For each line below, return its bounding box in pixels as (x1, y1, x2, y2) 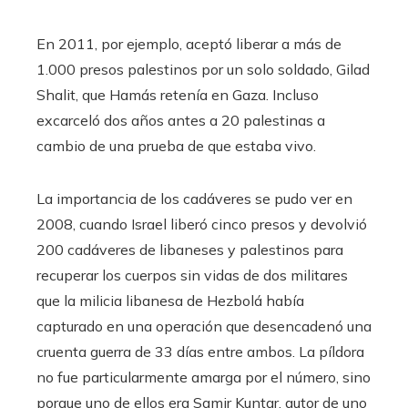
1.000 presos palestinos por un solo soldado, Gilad (36, 60, 370, 79)
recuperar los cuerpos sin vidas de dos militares (36, 266, 348, 285)
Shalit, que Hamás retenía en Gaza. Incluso (36, 86, 319, 105)
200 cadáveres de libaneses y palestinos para (36, 240, 343, 260)
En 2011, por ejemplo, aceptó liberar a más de (36, 35, 342, 54)
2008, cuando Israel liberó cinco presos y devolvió (36, 215, 367, 234)
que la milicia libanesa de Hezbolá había (36, 291, 304, 311)
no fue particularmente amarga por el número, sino (36, 368, 371, 387)
